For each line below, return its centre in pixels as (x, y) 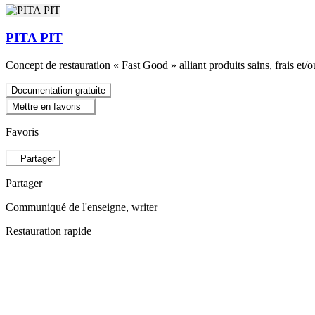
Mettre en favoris (46, 107)
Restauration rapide (49, 231)
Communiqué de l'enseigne (66, 207)
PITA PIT (34, 38)
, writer (142, 207)
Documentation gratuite (58, 90)
